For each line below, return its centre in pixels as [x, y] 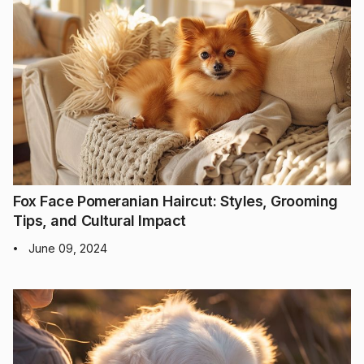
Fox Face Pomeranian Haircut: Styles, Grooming [175, 201]
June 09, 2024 [68, 248]
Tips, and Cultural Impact [100, 220]
